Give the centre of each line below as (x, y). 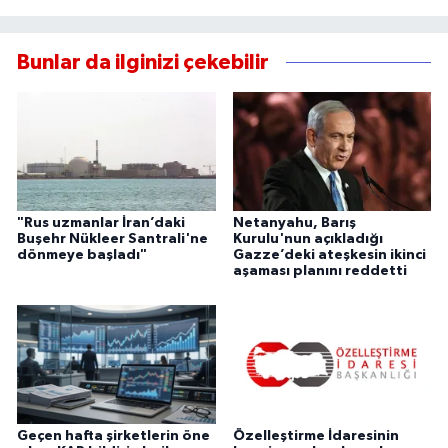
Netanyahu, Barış (294, 223)
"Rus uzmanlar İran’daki (101, 223)
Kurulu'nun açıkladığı (307, 239)
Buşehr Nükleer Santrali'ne (112, 239)
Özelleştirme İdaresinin (315, 435)
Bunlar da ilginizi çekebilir (143, 62)
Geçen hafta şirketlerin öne (113, 435)
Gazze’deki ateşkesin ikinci (329, 255)
